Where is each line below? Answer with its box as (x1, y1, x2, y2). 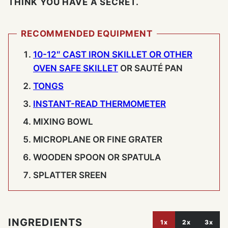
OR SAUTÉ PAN (120, 63, 183, 73)
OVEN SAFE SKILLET (33, 63, 118, 73)
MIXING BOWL (33, 116, 93, 127)
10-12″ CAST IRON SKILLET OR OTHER (33, 49, 192, 60)
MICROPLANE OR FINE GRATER (33, 134, 162, 145)
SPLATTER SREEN (33, 169, 107, 180)
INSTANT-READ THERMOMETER (33, 98, 166, 109)
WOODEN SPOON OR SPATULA (33, 152, 161, 162)
